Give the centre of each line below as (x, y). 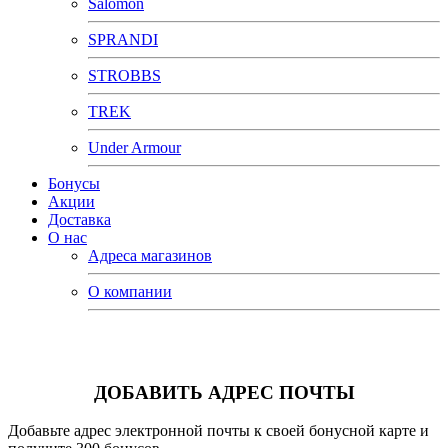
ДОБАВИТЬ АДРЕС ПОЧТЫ (224, 392)
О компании (130, 291)
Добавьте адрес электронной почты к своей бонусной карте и (218, 431)
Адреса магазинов (150, 255)
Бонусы (74, 183)
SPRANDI (123, 39)
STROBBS (124, 75)
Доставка (79, 219)
